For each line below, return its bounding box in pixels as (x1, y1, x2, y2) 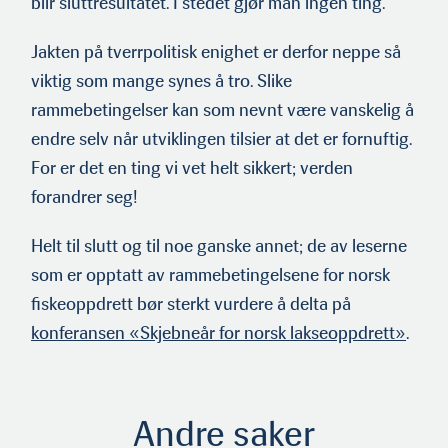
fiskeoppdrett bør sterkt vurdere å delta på (31, 292, 351, 315)
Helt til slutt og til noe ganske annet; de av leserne (31, 234, 407, 257)
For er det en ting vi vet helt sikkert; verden (31, 156, 353, 179)
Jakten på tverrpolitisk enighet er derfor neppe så (31, 40, 401, 63)
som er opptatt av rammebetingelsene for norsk (31, 263, 390, 286)
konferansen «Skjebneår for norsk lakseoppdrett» (31, 321, 406, 344)
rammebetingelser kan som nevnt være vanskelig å (31, 98, 414, 121)
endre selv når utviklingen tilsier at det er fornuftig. (31, 127, 412, 150)
